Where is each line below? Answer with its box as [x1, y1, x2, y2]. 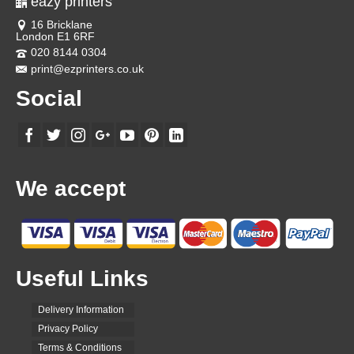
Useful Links [16, 265, 149, 291]
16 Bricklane [31, 18, 92, 31]
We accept [16, 176, 126, 201]
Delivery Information [38, 303, 124, 315]
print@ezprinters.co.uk [31, 62, 144, 75]
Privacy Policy [38, 322, 98, 334]
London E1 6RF [16, 30, 95, 43]
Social [16, 85, 82, 111]
